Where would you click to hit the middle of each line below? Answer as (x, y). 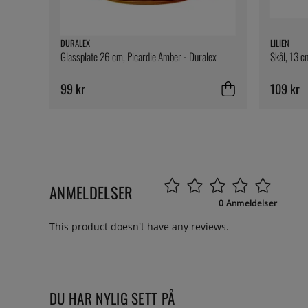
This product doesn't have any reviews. (139, 227)
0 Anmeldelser (248, 203)
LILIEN (279, 43)
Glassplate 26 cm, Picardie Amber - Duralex (139, 57)
